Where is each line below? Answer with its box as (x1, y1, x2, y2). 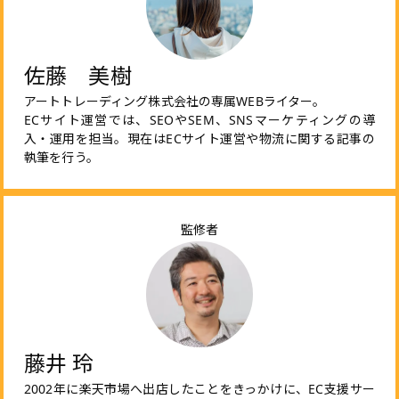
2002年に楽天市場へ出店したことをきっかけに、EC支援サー (23, 379, 376, 397)
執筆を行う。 (23, 148, 99, 166)
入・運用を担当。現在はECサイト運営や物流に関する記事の (23, 129, 376, 147)
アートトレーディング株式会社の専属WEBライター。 (23, 92, 326, 110)
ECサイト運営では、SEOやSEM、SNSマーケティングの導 (23, 110, 376, 128)
